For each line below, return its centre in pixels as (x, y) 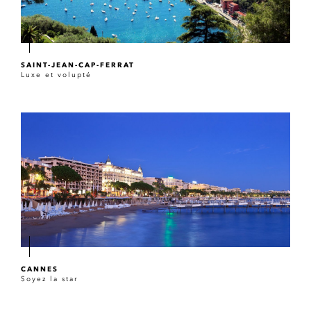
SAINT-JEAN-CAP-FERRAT (78, 65)
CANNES (40, 269)
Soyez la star (50, 279)
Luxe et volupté (56, 75)
